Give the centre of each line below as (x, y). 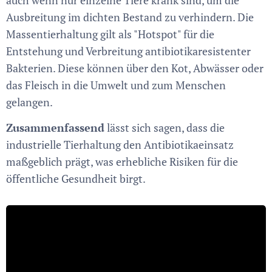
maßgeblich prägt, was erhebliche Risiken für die (122, 161)
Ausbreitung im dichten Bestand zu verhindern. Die (130, 17)
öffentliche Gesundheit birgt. (78, 178)
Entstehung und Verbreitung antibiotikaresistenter (128, 51)
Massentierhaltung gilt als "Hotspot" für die (110, 34)
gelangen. (29, 102)
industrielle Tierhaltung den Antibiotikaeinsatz (120, 144)
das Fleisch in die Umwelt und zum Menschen (116, 85)
